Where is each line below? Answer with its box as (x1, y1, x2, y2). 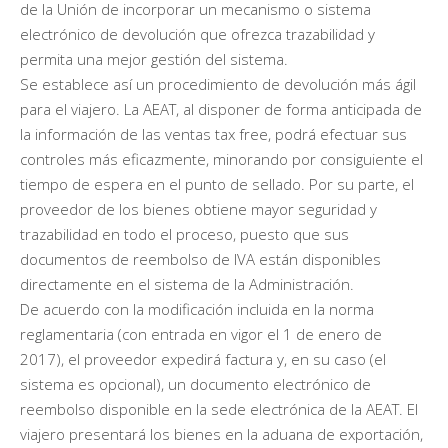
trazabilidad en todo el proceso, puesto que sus (20, 223, 349, 244)
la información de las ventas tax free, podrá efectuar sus (20, 123, 407, 144)
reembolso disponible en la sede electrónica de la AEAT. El (20, 398, 418, 419)
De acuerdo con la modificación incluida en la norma (20, 298, 374, 319)
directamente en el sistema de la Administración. (20, 273, 354, 294)
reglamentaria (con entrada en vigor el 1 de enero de (20, 323, 382, 344)
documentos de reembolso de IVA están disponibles (20, 248, 381, 269)
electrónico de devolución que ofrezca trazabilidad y (20, 23, 375, 44)
